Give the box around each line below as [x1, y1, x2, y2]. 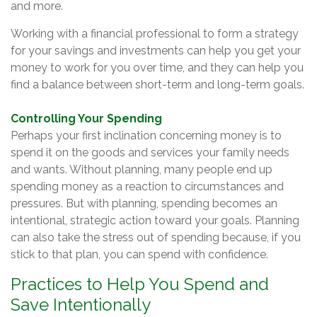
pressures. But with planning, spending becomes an [11, 197, 277, 210]
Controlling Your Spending [11, 112, 162, 125]
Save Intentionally [11, 294, 151, 315]
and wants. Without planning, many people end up [11, 163, 272, 176]
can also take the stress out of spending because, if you [11, 231, 301, 244]
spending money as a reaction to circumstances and [11, 180, 284, 193]
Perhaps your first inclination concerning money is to [11, 129, 282, 142]
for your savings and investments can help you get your [11, 44, 301, 57]
